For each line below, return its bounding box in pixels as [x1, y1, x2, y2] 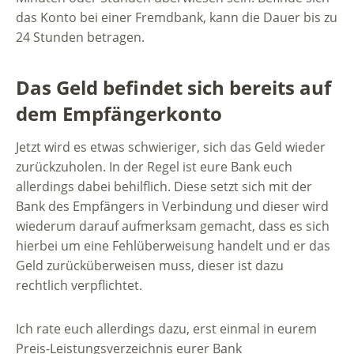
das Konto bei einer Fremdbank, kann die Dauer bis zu [16, 9, 337, 27]
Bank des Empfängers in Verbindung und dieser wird [16, 198, 329, 216]
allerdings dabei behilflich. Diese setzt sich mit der [16, 178, 312, 196]
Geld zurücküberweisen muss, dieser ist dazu [16, 257, 284, 275]
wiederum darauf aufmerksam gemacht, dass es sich [16, 217, 330, 235]
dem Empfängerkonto [16, 100, 222, 126]
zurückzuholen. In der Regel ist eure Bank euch [16, 158, 292, 176]
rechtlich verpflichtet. [16, 277, 142, 295]
